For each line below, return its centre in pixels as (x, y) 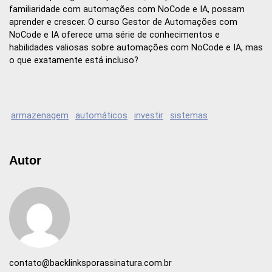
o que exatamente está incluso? (74, 61)
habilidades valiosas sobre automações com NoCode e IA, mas (136, 48)
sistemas (189, 115)
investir (149, 115)
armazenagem (40, 115)
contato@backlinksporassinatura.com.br (90, 263)
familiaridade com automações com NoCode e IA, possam (127, 10)
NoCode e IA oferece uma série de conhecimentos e (114, 35)
